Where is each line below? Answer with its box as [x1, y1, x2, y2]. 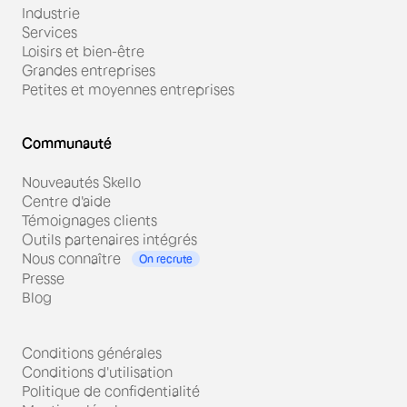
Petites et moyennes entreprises [22, 80, 234, 97]
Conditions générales [22, 343, 162, 361]
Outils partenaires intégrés [22, 230, 197, 247]
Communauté [22, 134, 112, 151]
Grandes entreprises [22, 61, 155, 78]
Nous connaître [22, 249, 121, 266]
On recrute [139, 252, 193, 264]
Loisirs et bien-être [22, 42, 144, 59]
